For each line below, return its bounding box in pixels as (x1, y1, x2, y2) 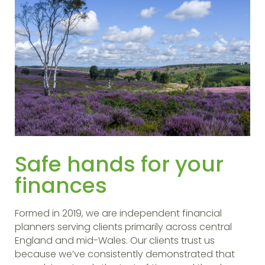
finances (15, 170, 107, 201)
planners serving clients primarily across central (15, 219, 232, 234)
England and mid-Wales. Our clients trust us (15, 233, 215, 247)
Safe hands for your (15, 148, 224, 179)
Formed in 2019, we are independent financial (15, 206, 222, 220)
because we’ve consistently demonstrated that (15, 247, 235, 261)
